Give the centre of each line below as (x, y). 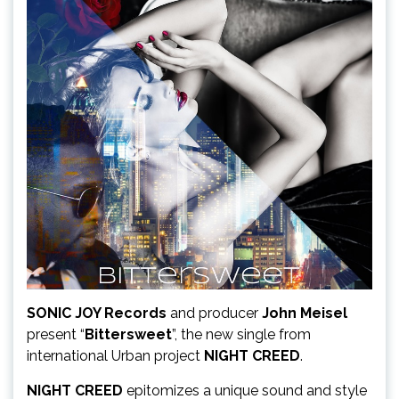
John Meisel (303, 313)
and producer (212, 313)
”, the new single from (241, 335)
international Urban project (114, 356)
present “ (56, 335)
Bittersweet (128, 335)
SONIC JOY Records (97, 313)
